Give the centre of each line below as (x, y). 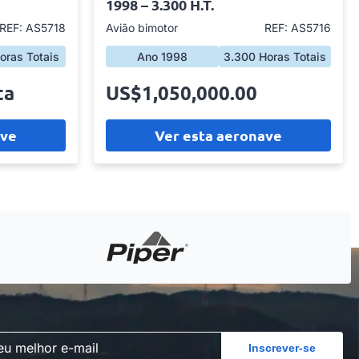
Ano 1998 (162, 56)
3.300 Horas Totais (274, 56)
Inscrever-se (282, 347)
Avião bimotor (142, 28)
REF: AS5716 (298, 28)
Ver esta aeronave (218, 135)
